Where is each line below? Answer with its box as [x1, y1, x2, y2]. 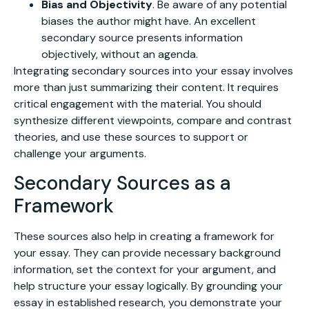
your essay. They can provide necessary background [14, 246, 281, 261]
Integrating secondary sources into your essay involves [14, 63, 293, 78]
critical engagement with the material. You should [14, 96, 261, 111]
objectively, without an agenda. [41, 46, 198, 61]
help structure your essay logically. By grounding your [14, 279, 283, 294]
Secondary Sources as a [14, 170, 231, 197]
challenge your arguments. [14, 146, 146, 161]
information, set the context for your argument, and [14, 262, 276, 277]
